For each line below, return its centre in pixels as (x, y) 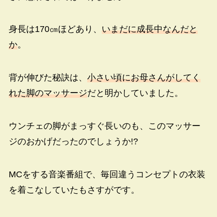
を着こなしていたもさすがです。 (74, 190)
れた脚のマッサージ (48, 93)
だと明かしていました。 (135, 93)
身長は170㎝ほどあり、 (55, 29)
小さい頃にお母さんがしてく (144, 78)
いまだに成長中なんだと (149, 29)
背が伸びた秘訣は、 (48, 78)
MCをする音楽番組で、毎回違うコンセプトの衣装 (107, 174)
